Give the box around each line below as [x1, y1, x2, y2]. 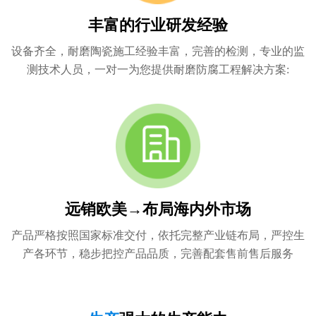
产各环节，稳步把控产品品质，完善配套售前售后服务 [23, 247, 293, 260]
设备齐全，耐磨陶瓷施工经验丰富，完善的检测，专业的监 [11, 44, 305, 57]
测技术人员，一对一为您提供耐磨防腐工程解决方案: [27, 63, 289, 75]
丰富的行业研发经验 [88, 16, 228, 34]
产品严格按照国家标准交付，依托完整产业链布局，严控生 [11, 229, 305, 241]
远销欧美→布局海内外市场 [65, 200, 251, 218]
